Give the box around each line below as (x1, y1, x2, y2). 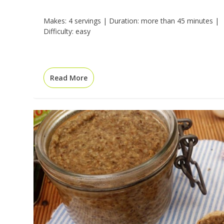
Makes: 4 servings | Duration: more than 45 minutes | (43, 15, 219, 25)
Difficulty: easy (43, 26, 91, 36)
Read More (50, 73, 88, 83)
